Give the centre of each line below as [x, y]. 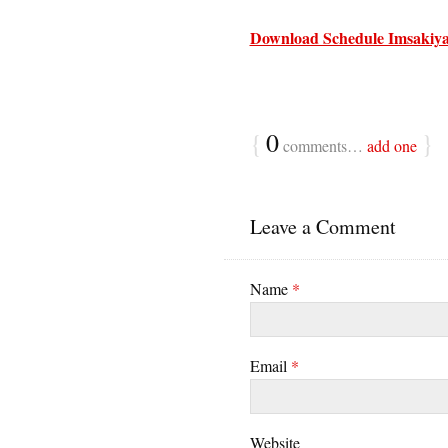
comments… [322, 145]
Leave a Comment [322, 226]
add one [391, 145]
